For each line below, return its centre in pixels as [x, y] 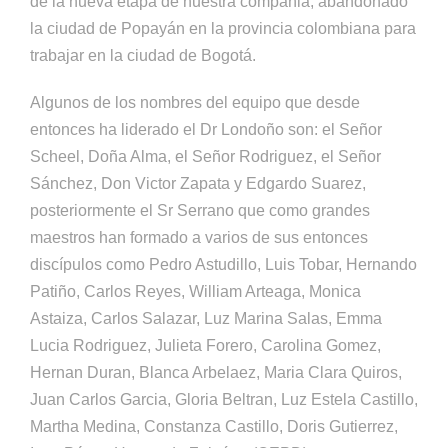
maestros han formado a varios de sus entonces [199, 237]
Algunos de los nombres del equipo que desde [195, 102]
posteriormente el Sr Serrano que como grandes [200, 210]
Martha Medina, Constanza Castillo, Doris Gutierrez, [214, 426]
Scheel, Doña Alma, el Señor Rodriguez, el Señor [205, 156]
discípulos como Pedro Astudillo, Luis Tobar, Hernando [223, 264]
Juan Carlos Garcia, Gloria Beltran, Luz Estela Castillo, [224, 399]
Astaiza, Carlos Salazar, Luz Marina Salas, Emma [206, 318]
